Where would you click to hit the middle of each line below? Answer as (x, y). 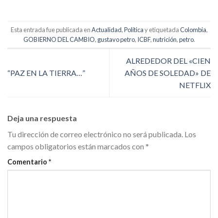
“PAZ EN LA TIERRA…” (46, 73)
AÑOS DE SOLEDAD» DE (168, 73)
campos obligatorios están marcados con (76, 146)
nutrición (164, 39)
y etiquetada (162, 29)
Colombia (193, 29)
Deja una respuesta (43, 118)
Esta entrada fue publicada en (51, 29)
